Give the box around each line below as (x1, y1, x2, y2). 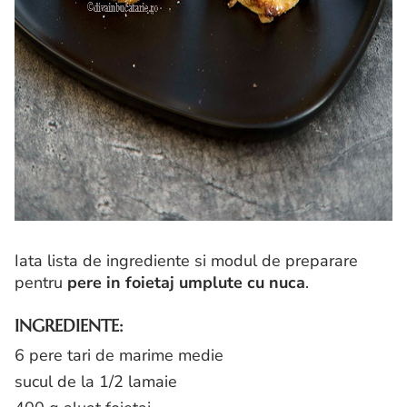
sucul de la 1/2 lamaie (15, 371, 177, 393)
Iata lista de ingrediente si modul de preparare (15, 250, 358, 272)
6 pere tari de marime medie (15, 344, 223, 367)
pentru (15, 272, 67, 293)
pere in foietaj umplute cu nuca (67, 272, 305, 293)
